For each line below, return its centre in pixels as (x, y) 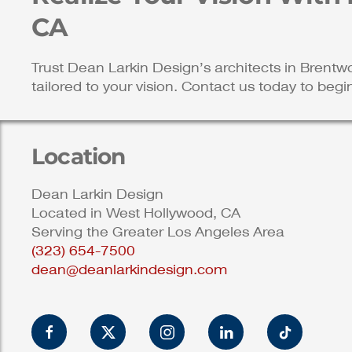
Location (79, 157)
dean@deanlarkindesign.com (129, 270)
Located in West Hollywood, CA (136, 214)
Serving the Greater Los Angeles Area (158, 233)
